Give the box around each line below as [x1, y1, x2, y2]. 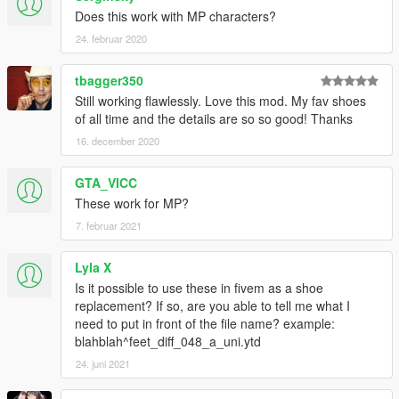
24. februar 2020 [76, 31, 147, 46]
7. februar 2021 [76, 218, 142, 233]
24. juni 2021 [76, 356, 130, 371]
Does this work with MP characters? [75, 7, 276, 26]
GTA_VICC [75, 174, 137, 192]
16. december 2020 [76, 134, 159, 149]
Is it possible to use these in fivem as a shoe [75, 279, 323, 297]
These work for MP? [75, 194, 189, 213]
